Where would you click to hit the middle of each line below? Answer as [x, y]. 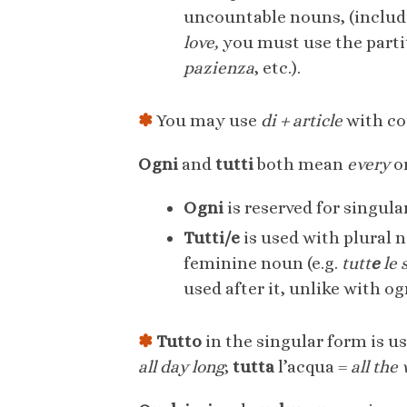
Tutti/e [212, 238]
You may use [207, 121]
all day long [181, 367]
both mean [300, 164]
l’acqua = [313, 367]
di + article [302, 121]
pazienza [219, 68]
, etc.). [278, 68]
